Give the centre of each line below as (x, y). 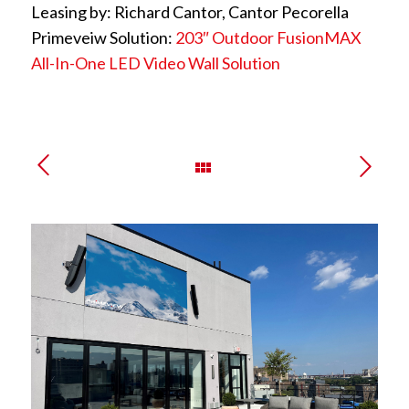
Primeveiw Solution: (103, 37)
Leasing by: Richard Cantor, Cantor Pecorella (189, 12)
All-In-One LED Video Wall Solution (155, 63)
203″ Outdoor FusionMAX (268, 37)
